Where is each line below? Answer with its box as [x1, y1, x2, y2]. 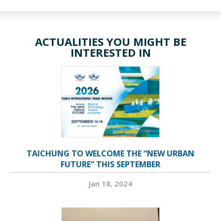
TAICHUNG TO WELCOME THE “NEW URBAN [27, 148, 194, 159]
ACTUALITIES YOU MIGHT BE [35, 34, 186, 49]
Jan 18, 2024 [89, 179, 132, 189]
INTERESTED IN [70, 45, 151, 60]
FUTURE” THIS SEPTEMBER [61, 159, 160, 170]
